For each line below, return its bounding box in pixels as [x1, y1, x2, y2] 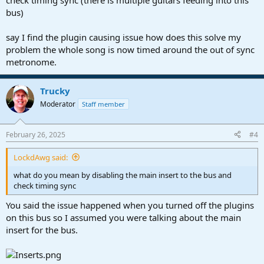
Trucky [40, 85, 70, 97]
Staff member [82, 100, 125, 108]
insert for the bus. [6, 224, 78, 236]
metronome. [6, 56, 57, 68]
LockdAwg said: [14, 151, 68, 163]
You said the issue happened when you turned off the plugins [6, 199, 254, 211]
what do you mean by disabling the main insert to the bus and [14, 169, 232, 180]
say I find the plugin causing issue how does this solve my [6, 31, 241, 43]
